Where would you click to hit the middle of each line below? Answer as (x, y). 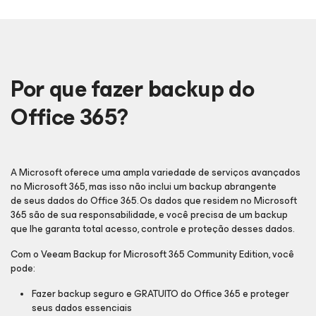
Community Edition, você (239, 254)
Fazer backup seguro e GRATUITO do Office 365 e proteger (160, 294)
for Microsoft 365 (146, 254)
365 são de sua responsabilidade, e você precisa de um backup (149, 215)
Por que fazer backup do (133, 89)
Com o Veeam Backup (59, 254)
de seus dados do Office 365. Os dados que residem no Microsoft (154, 201)
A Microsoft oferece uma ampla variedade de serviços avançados (156, 172)
